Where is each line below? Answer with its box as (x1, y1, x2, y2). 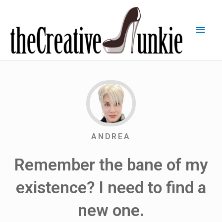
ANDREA (91, 132, 131, 142)
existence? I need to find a (16, 178, 206, 198)
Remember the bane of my (14, 155, 208, 175)
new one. (78, 201, 144, 221)
